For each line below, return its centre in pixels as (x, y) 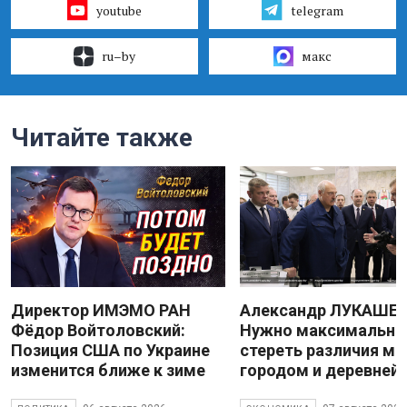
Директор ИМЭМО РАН (101, 310)
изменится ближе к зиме (108, 370)
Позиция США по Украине (110, 350)
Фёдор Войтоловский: (98, 330)
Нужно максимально (323, 330)
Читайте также (102, 137)
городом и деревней (320, 370)
